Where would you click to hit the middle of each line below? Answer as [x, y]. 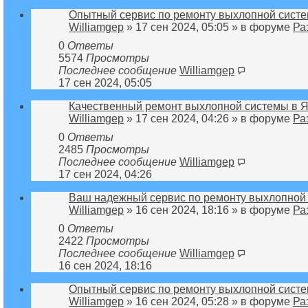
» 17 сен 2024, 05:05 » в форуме [208, 27]
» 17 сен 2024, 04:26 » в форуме [208, 118]
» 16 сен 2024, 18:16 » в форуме [208, 210]
